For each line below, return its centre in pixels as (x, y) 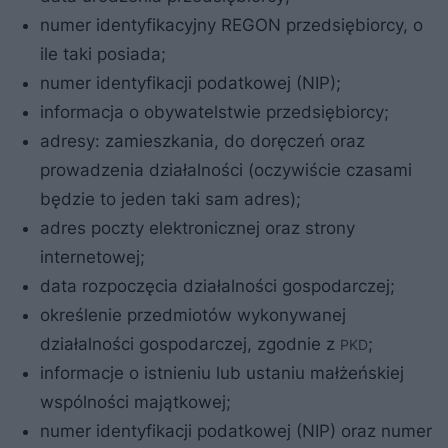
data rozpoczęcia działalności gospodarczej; (217, 285)
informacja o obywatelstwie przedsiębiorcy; (214, 111)
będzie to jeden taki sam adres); (170, 198)
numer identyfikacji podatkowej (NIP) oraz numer (236, 430)
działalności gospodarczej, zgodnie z (190, 343)
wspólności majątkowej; (135, 401)
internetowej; (92, 256)
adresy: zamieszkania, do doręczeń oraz (202, 140)
